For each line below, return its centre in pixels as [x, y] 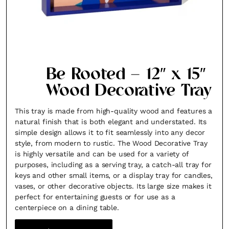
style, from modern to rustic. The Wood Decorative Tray [111, 143]
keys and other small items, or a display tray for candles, [114, 175]
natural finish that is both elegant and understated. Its [111, 122]
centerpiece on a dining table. [67, 208]
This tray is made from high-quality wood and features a [114, 111]
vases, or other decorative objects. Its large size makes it [113, 186]
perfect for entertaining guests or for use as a [95, 197]
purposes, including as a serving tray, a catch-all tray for [113, 165]
